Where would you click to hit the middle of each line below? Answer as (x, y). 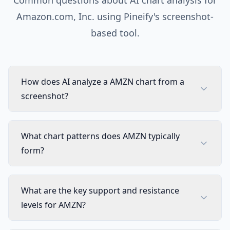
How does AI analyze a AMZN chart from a (103, 82)
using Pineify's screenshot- (154, 16)
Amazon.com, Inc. (55, 16)
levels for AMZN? (53, 205)
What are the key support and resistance (100, 190)
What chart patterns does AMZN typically (100, 136)
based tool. (115, 33)
